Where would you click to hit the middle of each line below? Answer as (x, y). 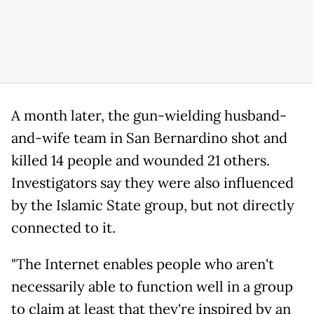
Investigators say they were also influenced (152, 183)
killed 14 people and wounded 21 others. (141, 160)
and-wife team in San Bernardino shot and (149, 138)
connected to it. (63, 227)
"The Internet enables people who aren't (143, 264)
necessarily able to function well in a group (152, 286)
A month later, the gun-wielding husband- (149, 115)
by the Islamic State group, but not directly (153, 205)
